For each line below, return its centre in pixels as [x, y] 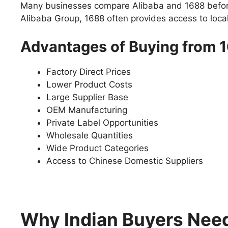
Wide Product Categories [97, 148]
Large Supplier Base [87, 97]
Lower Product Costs [89, 84]
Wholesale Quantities [90, 135]
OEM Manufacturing [87, 110]
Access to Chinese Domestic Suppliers [125, 161]
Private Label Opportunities [102, 122]
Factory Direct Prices [89, 72]
